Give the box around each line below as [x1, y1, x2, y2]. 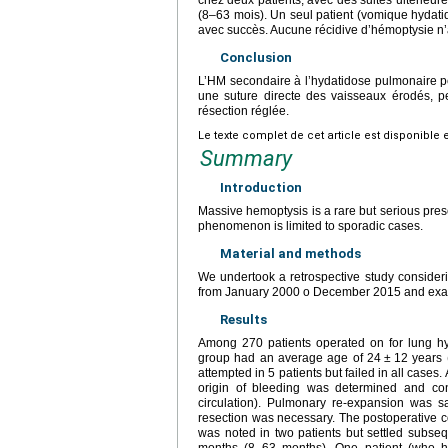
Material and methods [220, 246, 361, 262]
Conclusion [220, 50, 292, 66]
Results [220, 312, 267, 328]
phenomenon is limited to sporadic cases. [198, 219, 423, 234]
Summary [200, 146, 292, 172]
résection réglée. [198, 104, 289, 119]
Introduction [220, 180, 302, 196]
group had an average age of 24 [198, 351, 381, 366]
